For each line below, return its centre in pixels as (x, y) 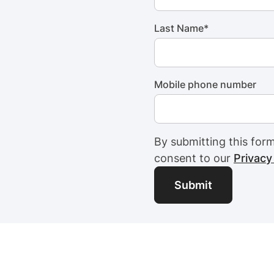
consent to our (194, 158)
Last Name (179, 28)
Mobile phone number (205, 84)
